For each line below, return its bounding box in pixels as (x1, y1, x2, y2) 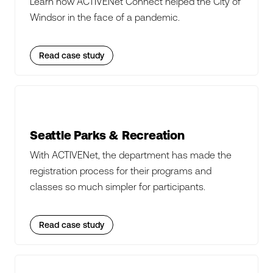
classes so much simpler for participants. (30, 181, 205, 192)
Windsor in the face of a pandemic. (30, 12, 180, 23)
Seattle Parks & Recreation (30, 128, 185, 142)
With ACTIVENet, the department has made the (30, 149, 232, 160)
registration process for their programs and (30, 165, 211, 176)
